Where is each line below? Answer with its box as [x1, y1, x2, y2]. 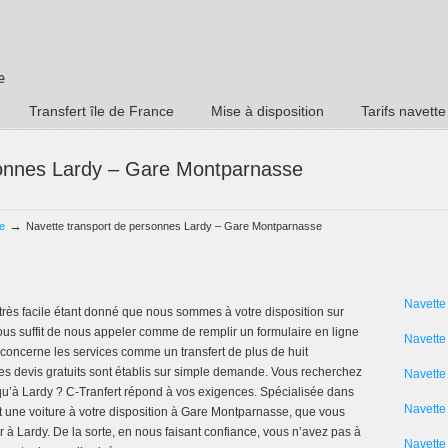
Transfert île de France [29, 103, 174, 119]
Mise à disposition [211, 103, 324, 119]
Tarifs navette [361, 103, 446, 119]
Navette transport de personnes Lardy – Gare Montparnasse [26, 220, 322, 232]
